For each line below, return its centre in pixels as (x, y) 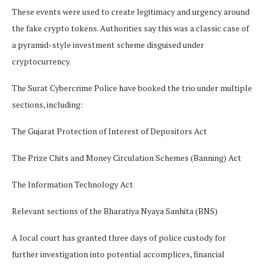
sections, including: (47, 105)
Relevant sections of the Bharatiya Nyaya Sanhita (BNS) (115, 211)
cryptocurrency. (41, 62)
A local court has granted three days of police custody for (119, 238)
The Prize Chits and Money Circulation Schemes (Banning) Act (127, 158)
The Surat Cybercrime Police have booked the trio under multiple (132, 88)
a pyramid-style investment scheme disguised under (108, 45)
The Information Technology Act (72, 185)
